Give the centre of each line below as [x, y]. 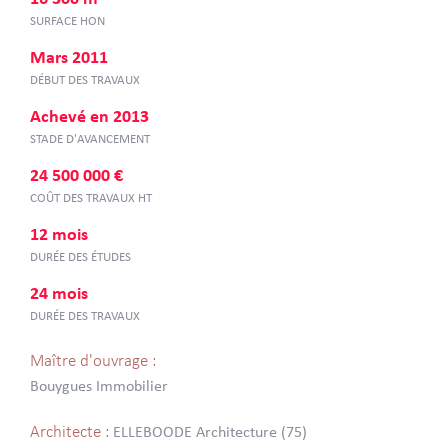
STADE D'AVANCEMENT [90, 139]
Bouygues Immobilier [99, 387]
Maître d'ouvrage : [93, 361]
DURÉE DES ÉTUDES [80, 257]
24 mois [59, 294]
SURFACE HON [67, 21]
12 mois [59, 235]
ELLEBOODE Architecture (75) [210, 433]
